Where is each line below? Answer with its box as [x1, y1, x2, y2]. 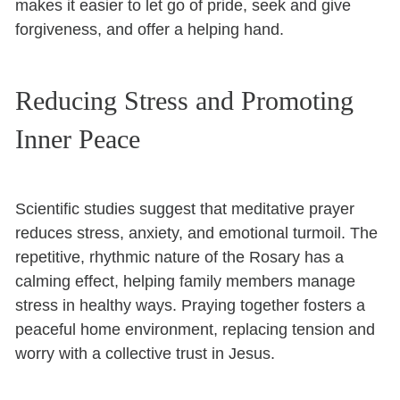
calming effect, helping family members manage [15, 271, 356, 290]
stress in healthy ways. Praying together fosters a [15, 296, 366, 314]
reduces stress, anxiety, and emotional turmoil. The [15, 223, 379, 242]
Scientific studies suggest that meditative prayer [15, 199, 355, 218]
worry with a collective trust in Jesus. [15, 344, 276, 362]
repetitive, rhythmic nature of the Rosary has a [15, 247, 345, 266]
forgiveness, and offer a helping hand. [15, 20, 285, 38]
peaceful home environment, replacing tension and [15, 320, 376, 338]
